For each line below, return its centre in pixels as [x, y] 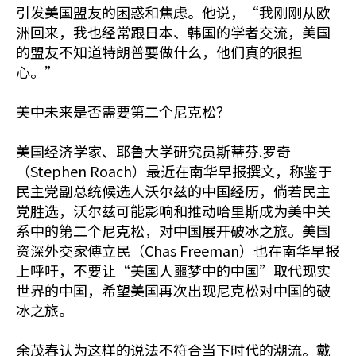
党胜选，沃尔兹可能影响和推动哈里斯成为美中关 [173, 211]
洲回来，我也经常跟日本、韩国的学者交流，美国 [173, 32]
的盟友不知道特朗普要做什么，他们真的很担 [159, 52]
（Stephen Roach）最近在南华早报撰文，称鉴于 [174, 171]
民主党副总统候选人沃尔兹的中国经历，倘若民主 [173, 191]
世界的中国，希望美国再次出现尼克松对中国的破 [173, 290]
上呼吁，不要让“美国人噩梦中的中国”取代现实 [173, 271]
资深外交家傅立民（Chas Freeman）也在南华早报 [178, 251]
